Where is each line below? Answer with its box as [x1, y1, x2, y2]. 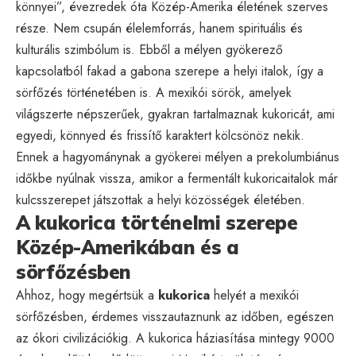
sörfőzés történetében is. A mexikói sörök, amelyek [16, 83, 292, 102]
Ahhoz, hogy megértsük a [16, 285, 158, 304]
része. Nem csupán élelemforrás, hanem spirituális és [16, 18, 303, 37]
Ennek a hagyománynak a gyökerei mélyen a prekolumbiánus [16, 147, 339, 166]
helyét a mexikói [210, 285, 299, 304]
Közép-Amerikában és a [16, 234, 239, 259]
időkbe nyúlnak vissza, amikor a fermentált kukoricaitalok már [16, 168, 338, 188]
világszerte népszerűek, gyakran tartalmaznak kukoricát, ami [16, 104, 335, 123]
